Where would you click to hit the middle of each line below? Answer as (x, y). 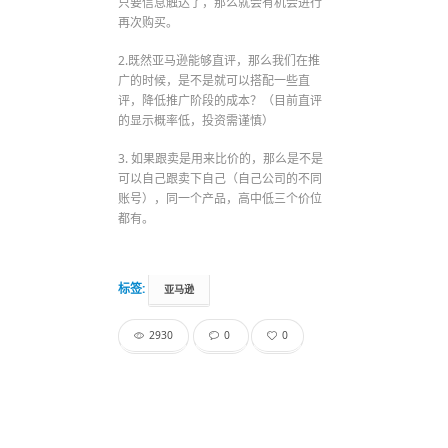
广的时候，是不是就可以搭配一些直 (214, 80)
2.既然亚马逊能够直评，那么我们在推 (219, 60)
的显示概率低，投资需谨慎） (196, 120)
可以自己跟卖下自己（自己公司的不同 (220, 178)
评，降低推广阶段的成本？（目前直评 (220, 100)
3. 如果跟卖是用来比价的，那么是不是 (221, 158)
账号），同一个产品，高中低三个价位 (220, 198)
